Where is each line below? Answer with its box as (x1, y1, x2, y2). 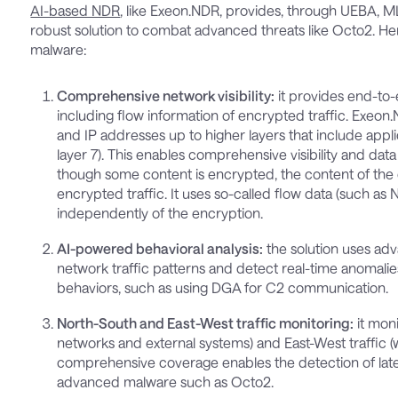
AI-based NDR (30, 2, 121, 20)
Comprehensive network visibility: (57, 87, 275, 105)
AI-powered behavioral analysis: (57, 240, 264, 258)
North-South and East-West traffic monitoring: (57, 314, 354, 332)
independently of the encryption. (57, 204, 264, 222)
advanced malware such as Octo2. (57, 373, 275, 391)
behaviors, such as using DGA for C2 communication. (57, 279, 389, 297)
